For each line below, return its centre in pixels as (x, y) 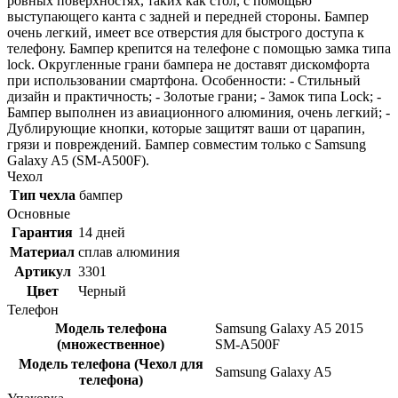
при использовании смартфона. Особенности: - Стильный (184, 80)
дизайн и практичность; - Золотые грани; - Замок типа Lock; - (194, 96)
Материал (42, 251)
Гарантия (42, 232)
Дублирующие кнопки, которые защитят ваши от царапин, (186, 128)
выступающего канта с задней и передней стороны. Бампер (188, 16)
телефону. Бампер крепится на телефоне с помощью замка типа (199, 48)
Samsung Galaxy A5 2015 (289, 328)
